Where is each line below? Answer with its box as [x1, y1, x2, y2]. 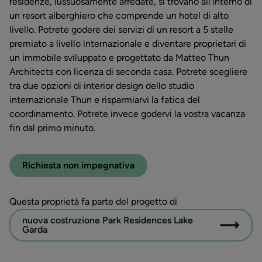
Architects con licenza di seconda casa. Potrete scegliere [9, 66, 247, 78]
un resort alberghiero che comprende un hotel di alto [9, 10, 229, 22]
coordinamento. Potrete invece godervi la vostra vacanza [9, 108, 245, 120]
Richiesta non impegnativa [22, 160, 135, 171]
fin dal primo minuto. [9, 122, 95, 134]
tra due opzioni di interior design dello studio [9, 80, 194, 92]
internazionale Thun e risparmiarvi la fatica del [9, 94, 200, 106]
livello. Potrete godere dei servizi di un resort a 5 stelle [9, 24, 233, 36]
